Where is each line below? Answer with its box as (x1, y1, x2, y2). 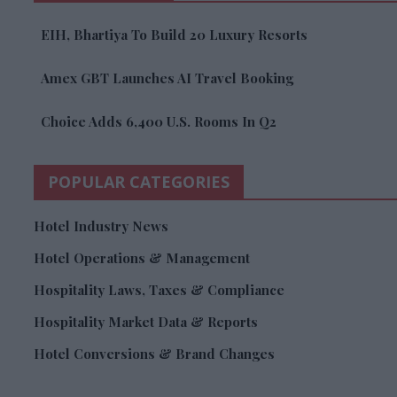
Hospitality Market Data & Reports (34, 313, 258, 331)
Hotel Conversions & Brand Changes (34, 345, 275, 363)
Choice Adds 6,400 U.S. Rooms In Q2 (41, 113, 276, 131)
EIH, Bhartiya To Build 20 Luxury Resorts (41, 26, 307, 44)
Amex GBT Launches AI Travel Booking (41, 69, 293, 88)
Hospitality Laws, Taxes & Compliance (34, 281, 284, 300)
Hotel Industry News (34, 217, 168, 236)
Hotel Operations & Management (34, 249, 250, 268)
